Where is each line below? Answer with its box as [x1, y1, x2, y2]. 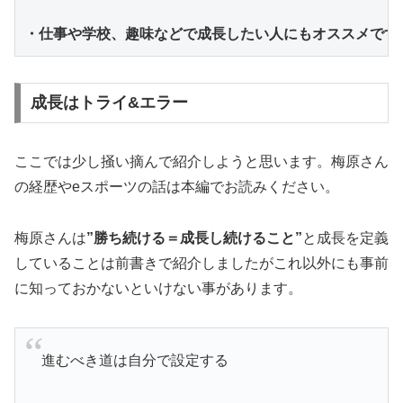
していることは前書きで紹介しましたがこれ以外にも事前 [14, 255, 389, 272]
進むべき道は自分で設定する [40, 353, 228, 369]
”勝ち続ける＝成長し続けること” [86, 230, 302, 246]
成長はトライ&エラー [30, 94, 188, 112]
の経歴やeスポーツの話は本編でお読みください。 [14, 179, 339, 195]
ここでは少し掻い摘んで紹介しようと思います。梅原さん [14, 154, 389, 170]
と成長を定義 [302, 230, 389, 246]
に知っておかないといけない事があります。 [14, 281, 302, 297]
